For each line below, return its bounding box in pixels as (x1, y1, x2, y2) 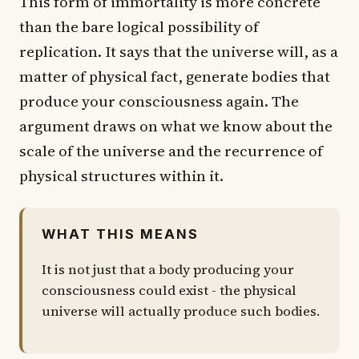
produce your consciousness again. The (19, 90, 299, 111)
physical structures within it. (19, 164, 224, 186)
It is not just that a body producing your (42, 260, 294, 280)
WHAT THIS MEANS (42, 225, 200, 242)
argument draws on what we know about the (19, 115, 333, 136)
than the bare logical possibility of (19, 15, 259, 37)
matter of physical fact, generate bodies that (19, 65, 330, 87)
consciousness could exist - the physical (42, 281, 296, 301)
